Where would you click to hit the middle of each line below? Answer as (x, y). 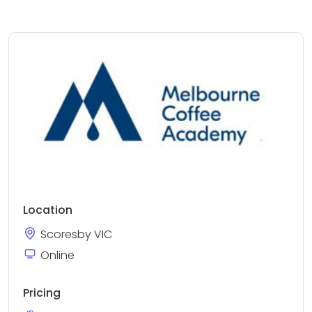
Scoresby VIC (76, 234)
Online (57, 255)
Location (48, 210)
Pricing (42, 292)
